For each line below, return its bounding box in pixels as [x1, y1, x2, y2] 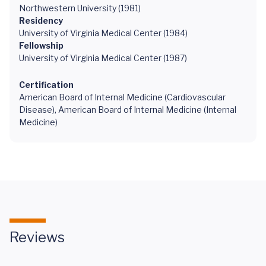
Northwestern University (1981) [19, 3, 141, 13]
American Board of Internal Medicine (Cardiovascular [19, 92, 226, 102]
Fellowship [19, 40, 64, 50]
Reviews [9, 229, 65, 246]
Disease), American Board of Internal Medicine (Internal [19, 104, 236, 115]
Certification [19, 80, 74, 90]
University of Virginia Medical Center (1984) [19, 28, 188, 38]
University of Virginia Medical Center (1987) [19, 53, 187, 63]
